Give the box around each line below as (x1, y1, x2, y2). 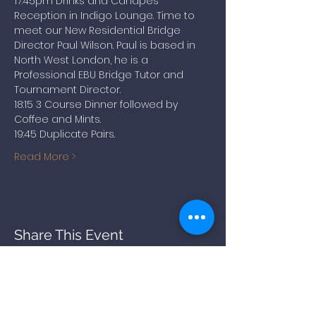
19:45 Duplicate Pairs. (14, 127, 115, 141)
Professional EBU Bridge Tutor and (14, 68, 186, 82)
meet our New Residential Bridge (14, 23, 183, 37)
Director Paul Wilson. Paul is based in (14, 38, 198, 52)
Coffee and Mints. (14, 112, 101, 126)
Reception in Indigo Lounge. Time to (14, 8, 197, 23)
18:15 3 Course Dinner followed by (14, 97, 181, 111)
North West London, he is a (14, 53, 151, 67)
